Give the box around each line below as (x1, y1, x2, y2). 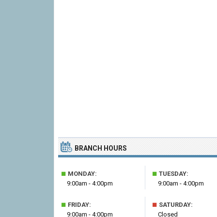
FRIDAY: (66, 201, 91, 208)
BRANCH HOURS (75, 144, 127, 152)
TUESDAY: (157, 170, 188, 177)
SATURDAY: (157, 201, 193, 208)
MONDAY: (66, 170, 97, 177)
